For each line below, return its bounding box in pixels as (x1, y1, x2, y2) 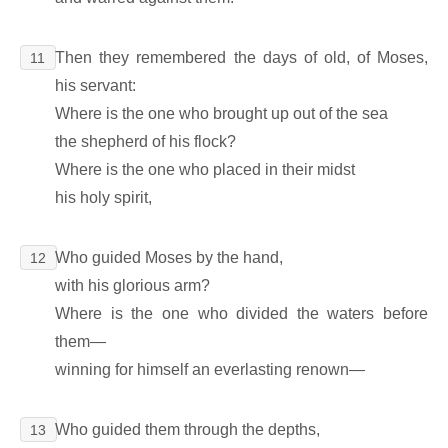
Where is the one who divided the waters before (55, 304, 428, 322)
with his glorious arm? (55, 276, 211, 294)
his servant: (55, 76, 137, 94)
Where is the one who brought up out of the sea (55, 104, 389, 122)
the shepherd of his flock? (55, 132, 237, 150)
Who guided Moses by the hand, (55, 248, 284, 266)
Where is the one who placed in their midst (55, 160, 356, 178)
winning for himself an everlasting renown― (55, 360, 366, 378)
